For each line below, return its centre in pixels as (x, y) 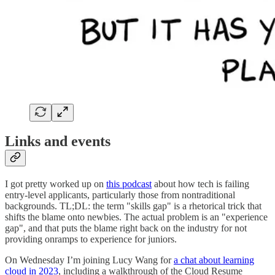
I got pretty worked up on (56, 184)
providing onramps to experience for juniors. (91, 239)
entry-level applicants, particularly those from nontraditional (120, 195)
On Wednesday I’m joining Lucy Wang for (89, 260)
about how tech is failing (200, 184)
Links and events (58, 141)
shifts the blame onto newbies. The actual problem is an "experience (136, 217)
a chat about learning (214, 260)
